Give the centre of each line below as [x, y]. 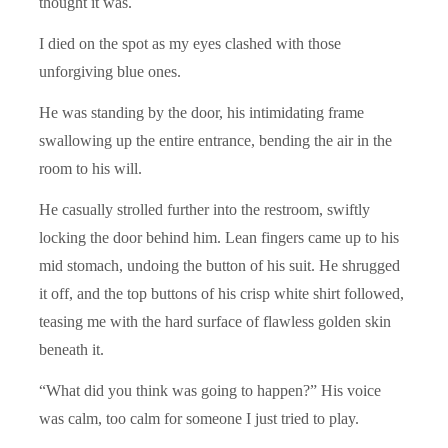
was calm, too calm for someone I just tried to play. [199, 418]
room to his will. [90, 168]
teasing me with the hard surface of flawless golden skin [215, 321]
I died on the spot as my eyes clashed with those [190, 43]
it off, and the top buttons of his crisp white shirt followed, [221, 293]
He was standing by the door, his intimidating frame [201, 112]
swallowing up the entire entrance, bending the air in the [215, 140]
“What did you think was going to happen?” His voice [210, 390]
